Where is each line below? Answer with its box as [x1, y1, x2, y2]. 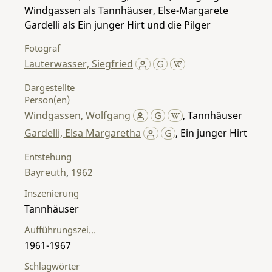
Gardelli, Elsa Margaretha [24, 126, 141, 140]
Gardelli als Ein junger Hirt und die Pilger [24, 18, 211, 32]
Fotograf [24, 41, 60, 54]
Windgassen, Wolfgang [24, 108, 131, 122]
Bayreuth [24, 165, 66, 179]
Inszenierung [24, 186, 79, 199]
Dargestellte [24, 81, 75, 93]
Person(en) [24, 93, 70, 106]
